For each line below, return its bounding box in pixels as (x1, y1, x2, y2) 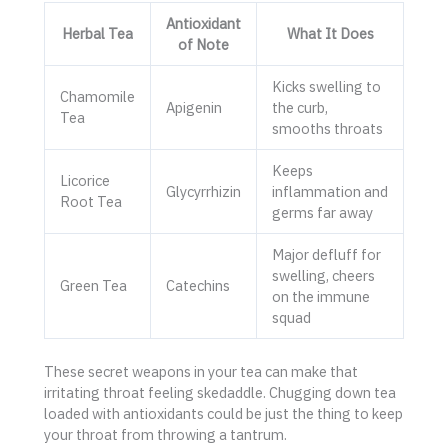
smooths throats (271, 118, 383, 138)
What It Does (286, 23, 374, 43)
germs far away (271, 202, 373, 222)
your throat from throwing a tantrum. (44, 424, 287, 444)
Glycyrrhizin (165, 181, 241, 201)
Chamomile (59, 86, 135, 106)
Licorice (59, 170, 110, 190)
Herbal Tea (62, 23, 133, 43)
